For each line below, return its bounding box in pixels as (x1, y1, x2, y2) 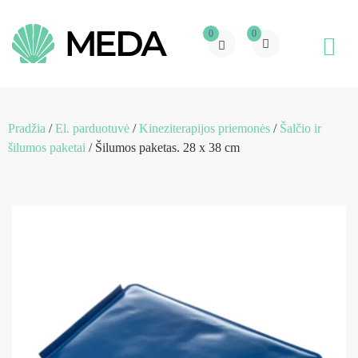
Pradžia (8, 121, 46, 135)
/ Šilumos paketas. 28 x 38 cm (86, 140, 240, 154)
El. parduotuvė (55, 121, 129, 135)
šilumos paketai (8, 140, 86, 154)
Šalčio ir (280, 121, 321, 135)
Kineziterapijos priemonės (139, 121, 270, 135)
